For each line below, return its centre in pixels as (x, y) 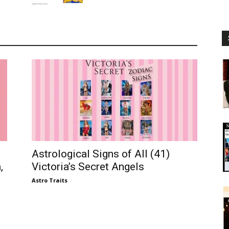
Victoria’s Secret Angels (88, 167)
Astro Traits (50, 180)
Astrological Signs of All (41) (101, 154)
